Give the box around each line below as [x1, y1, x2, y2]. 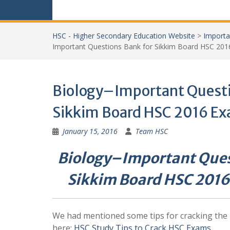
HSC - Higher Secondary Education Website [52, 31, 195, 41]
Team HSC [136, 126, 168, 136]
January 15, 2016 [63, 126, 118, 136]
